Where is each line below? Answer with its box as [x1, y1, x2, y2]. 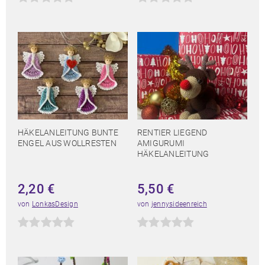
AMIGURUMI [137, 138, 185, 148]
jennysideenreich [151, 200, 207, 209]
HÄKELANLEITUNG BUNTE [18, 128, 118, 138]
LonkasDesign [31, 200, 78, 209]
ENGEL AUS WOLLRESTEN [18, 138, 117, 148]
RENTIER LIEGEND [137, 128, 208, 138]
